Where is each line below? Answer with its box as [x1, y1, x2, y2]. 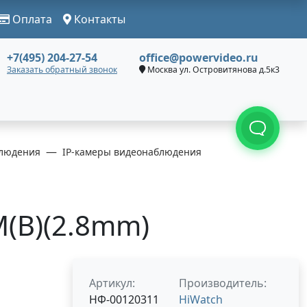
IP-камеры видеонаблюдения [62, 145, 201, 158]
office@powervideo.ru [139, 50, 258, 65]
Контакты [71, 12, 125, 27]
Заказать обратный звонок [7, 64, 117, 75]
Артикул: [89, 275, 135, 291]
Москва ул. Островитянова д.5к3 [145, 64, 280, 75]
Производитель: [179, 275, 267, 291]
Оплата [10, 12, 52, 27]
